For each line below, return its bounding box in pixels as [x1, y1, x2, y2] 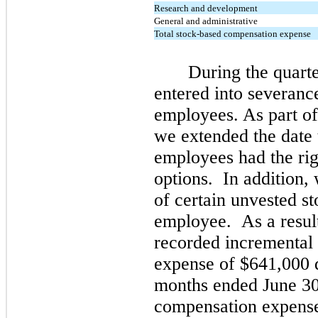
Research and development [154, 2, 258, 13]
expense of [154, 253, 240, 274]
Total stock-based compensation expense [154, 28, 311, 39]
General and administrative [154, 15, 258, 26]
